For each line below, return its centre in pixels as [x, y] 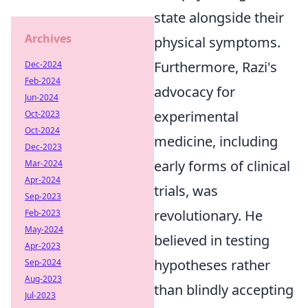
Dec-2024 [43, 64]
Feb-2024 [43, 81]
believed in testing [212, 240]
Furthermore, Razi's [216, 67]
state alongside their [219, 18]
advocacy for [195, 92]
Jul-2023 [40, 295]
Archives [48, 38]
